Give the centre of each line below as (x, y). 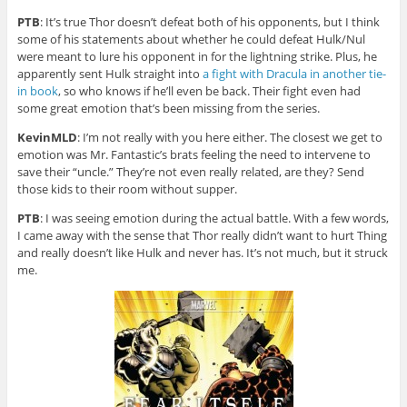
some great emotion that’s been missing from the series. (168, 108)
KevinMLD (47, 137)
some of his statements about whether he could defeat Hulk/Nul (191, 39)
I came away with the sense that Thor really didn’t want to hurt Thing (202, 235)
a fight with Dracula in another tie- (294, 73)
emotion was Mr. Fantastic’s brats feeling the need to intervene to (194, 154)
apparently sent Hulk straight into (109, 73)
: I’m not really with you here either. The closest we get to (229, 137)
